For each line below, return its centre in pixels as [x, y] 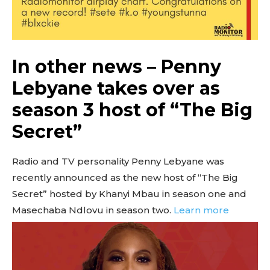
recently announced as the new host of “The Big [125, 177]
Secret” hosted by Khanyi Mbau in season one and [129, 193]
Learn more [201, 210]
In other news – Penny [117, 66]
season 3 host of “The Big [132, 110]
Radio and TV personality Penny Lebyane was [118, 161]
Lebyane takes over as [116, 88]
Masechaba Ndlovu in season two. [93, 210]
